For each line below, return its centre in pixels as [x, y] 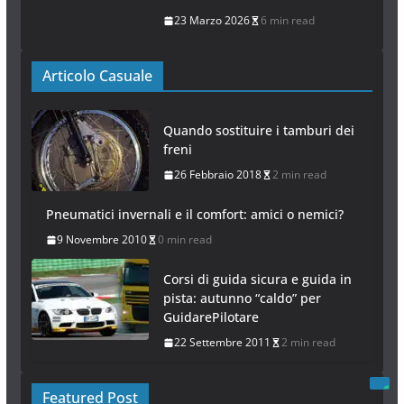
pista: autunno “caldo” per [242, 298]
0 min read [184, 240]
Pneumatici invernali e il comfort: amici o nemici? [194, 215]
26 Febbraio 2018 [217, 175]
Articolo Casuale [97, 76]
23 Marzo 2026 [211, 21]
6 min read [287, 21]
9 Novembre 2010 [101, 240]
